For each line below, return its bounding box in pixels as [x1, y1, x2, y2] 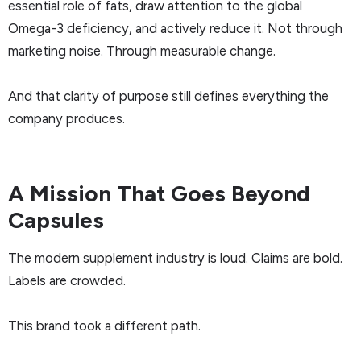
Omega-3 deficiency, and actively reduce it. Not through [8, 19, 342, 36]
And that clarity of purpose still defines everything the [8, 87, 329, 104]
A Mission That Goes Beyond [8, 179, 310, 207]
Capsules [8, 205, 104, 234]
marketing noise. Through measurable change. [8, 42, 276, 59]
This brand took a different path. [8, 317, 201, 334]
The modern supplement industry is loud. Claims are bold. [8, 249, 342, 266]
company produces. [8, 110, 125, 127]
